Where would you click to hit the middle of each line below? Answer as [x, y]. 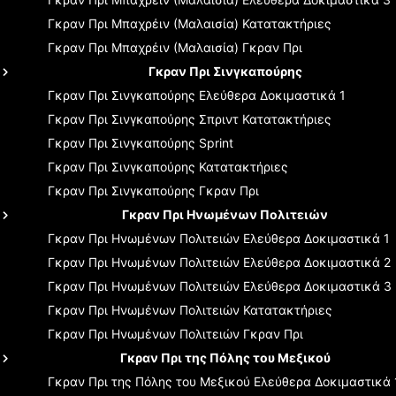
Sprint [216, 142]
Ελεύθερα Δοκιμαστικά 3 [317, 286]
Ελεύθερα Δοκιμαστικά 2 [317, 262]
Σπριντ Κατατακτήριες [265, 118]
